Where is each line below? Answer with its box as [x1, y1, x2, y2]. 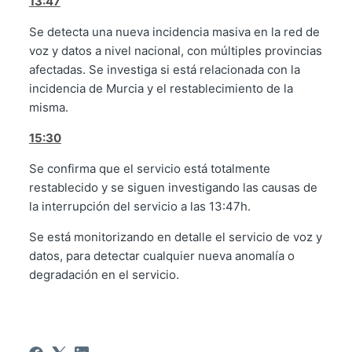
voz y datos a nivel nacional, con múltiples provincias [28, 43, 322, 59]
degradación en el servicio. [28, 267, 182, 283]
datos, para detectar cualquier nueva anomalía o [28, 248, 295, 264]
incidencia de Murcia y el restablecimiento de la [28, 81, 293, 97]
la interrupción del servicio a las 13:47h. [28, 199, 254, 214]
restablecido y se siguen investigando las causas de [28, 180, 317, 196]
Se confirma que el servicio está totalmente [28, 161, 270, 177]
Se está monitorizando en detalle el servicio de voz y [28, 229, 322, 245]
